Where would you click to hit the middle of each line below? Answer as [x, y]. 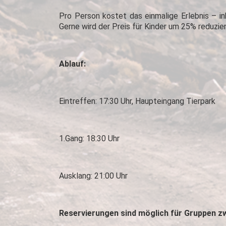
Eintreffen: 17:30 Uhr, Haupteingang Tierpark [137, 101]
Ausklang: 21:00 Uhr [93, 176]
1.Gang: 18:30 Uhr [89, 138]
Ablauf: [72, 64]
